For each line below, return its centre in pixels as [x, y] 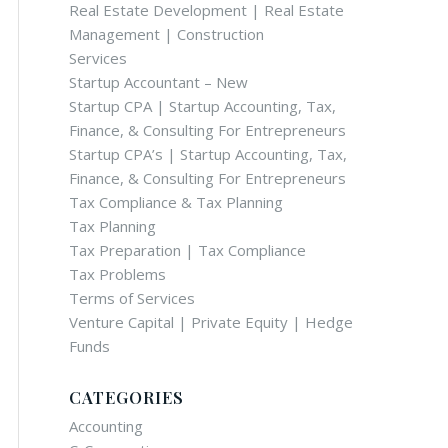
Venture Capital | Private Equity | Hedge [211, 322]
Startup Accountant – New [158, 82]
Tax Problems [117, 274]
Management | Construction [166, 34]
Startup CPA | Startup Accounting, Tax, [202, 106]
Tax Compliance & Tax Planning [176, 202]
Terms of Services [132, 298]
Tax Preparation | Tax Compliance [187, 250]
